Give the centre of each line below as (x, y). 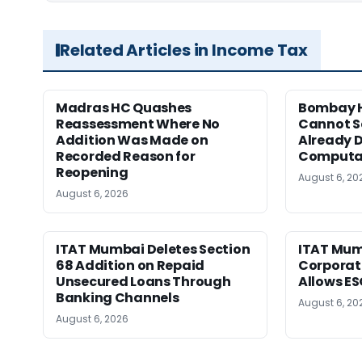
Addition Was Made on (132, 140)
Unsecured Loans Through (143, 282)
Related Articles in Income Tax (184, 50)
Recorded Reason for (126, 156)
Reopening (92, 173)
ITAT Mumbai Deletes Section (153, 249)
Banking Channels (118, 298)
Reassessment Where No (138, 124)
